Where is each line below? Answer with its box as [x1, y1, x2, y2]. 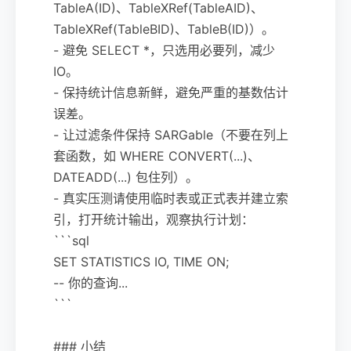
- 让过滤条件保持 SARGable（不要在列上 [53, 126, 288, 143]
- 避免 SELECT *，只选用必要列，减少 [53, 42, 275, 58]
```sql [53, 232, 89, 248]
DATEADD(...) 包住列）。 [53, 168, 198, 185]
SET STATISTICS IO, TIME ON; [53, 253, 229, 270]
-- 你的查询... [53, 274, 128, 291]
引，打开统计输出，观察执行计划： [53, 211, 254, 227]
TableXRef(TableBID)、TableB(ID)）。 [53, 20, 274, 37]
